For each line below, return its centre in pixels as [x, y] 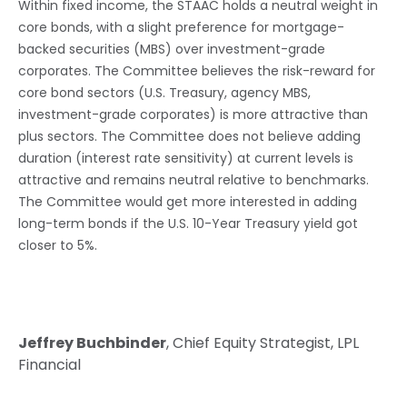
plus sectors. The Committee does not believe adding [189, 136]
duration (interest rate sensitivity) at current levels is [186, 158]
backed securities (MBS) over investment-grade [172, 49]
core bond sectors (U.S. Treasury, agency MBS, [164, 92]
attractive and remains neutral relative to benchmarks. [194, 179]
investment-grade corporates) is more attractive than [193, 114]
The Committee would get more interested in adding [188, 201]
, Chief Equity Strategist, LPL [263, 342]
